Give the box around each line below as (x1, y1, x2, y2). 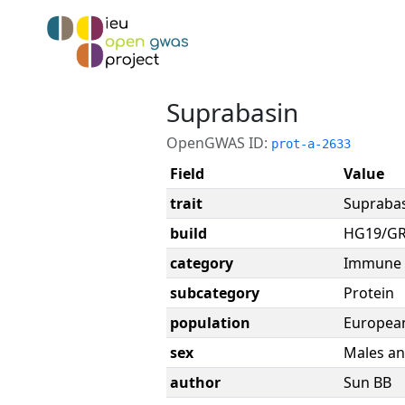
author (170, 372, 221, 392)
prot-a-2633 (271, 137, 351, 151)
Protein (344, 283, 394, 303)
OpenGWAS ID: (166, 133, 271, 153)
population (170, 313, 250, 333)
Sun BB (344, 372, 391, 392)
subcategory (170, 283, 259, 303)
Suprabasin (166, 95, 298, 129)
